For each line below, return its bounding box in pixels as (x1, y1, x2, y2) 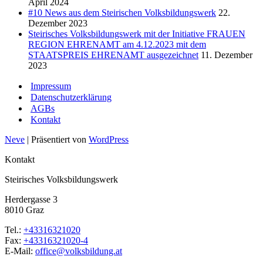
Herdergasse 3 (5, 194, 58, 204)
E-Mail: (5, 246, 35, 256)
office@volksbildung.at (35, 246, 122, 256)
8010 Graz (5, 205, 44, 215)
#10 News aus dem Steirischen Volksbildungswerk (28, 8, 216, 18)
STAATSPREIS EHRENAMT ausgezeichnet (28, 50, 198, 60)
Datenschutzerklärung (31, 92, 112, 102)
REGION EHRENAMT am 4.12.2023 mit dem (28, 39, 206, 49)
